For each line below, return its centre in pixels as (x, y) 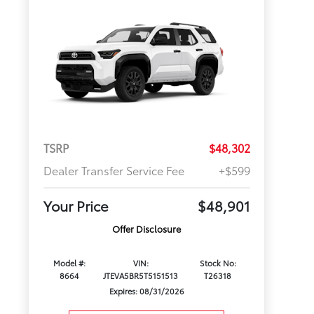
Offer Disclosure (147, 229)
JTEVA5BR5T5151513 (141, 276)
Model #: (70, 263)
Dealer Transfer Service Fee (114, 170)
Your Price (76, 206)
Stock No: (218, 263)
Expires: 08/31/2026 (146, 291)
